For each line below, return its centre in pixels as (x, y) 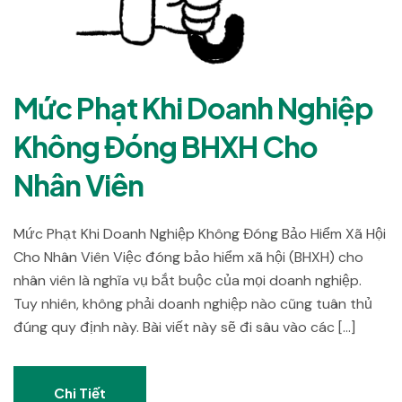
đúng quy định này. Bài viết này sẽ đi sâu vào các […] (184, 327)
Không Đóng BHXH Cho (166, 146)
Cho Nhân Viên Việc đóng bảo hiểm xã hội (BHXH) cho (188, 257)
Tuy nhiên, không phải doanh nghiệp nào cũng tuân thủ (193, 304)
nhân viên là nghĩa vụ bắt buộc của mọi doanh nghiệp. (188, 280)
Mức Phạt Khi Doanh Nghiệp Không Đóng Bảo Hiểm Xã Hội (200, 234)
